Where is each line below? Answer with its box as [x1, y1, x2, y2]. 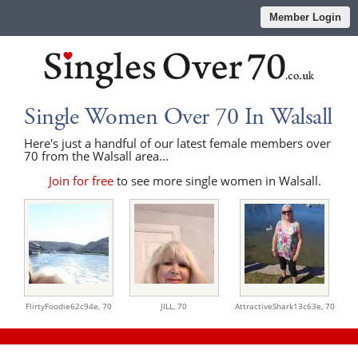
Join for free [49, 172, 114, 189]
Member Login [269, 11, 341, 23]
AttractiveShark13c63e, [234, 300, 325, 312]
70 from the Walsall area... [24, 147, 169, 164]
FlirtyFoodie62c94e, [25, 300, 102, 312]
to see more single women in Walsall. [113, 172, 322, 189]
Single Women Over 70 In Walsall [24, 101, 332, 133]
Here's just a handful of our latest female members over [24, 134, 331, 151]
